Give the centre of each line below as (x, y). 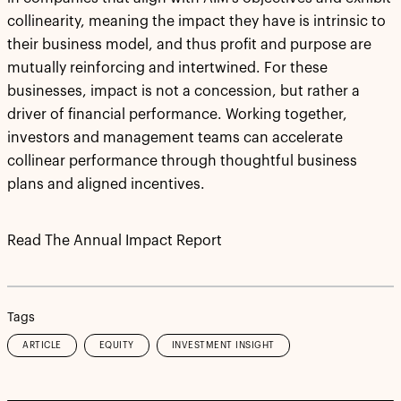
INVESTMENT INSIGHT (223, 345)
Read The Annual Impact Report (115, 241)
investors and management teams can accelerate (175, 138)
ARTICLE (42, 345)
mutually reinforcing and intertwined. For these (167, 68)
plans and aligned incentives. (106, 185)
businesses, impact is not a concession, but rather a (183, 92)
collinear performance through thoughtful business (182, 162)
